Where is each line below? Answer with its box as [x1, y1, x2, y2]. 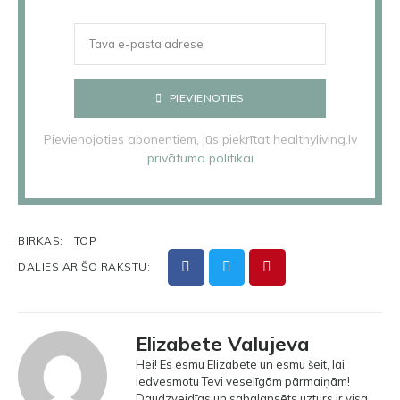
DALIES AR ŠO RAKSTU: [18, 260, 150, 274]
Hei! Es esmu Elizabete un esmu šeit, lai [136, 356, 345, 371]
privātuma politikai [146, 149, 254, 166]
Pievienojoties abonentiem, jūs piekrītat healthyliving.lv [43, 130, 357, 147]
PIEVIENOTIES [169, 90, 245, 104]
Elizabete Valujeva [136, 330, 310, 356]
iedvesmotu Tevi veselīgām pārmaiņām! [136, 373, 350, 388]
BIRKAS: [18, 233, 63, 247]
